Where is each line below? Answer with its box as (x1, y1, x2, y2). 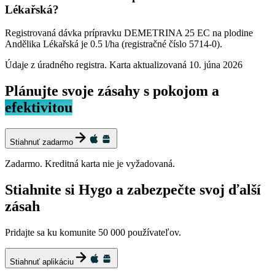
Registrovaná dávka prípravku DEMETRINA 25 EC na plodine (5, 28, 253, 39)
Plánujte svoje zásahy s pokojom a (5, 83, 219, 99)
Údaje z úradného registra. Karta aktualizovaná (5, 60, 187, 71)
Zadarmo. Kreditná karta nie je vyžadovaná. (5, 158, 175, 169)
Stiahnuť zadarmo (10, 137, 73, 147)
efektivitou (5, 99, 72, 116)
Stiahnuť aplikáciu (10, 257, 74, 266)
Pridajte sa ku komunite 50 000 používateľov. (5, 227, 181, 238)
